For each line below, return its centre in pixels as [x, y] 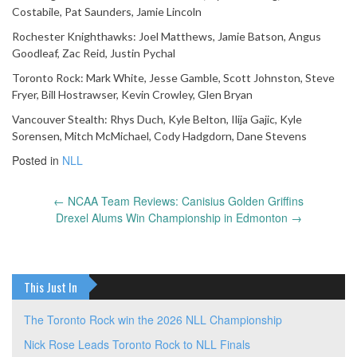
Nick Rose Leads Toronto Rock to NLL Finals [137, 345]
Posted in [37, 161]
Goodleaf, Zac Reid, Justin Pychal [94, 53]
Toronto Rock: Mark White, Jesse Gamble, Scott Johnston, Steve [173, 78]
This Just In [51, 287]
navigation [43, 235]
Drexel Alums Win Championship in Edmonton [173, 218]
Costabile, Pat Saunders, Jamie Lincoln [107, 12]
